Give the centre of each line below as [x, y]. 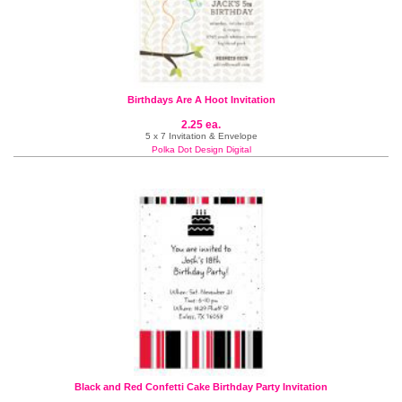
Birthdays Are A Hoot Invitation [201, 100]
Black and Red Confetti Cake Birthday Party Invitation [201, 387]
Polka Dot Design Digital [201, 149]
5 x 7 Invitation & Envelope [201, 136]
